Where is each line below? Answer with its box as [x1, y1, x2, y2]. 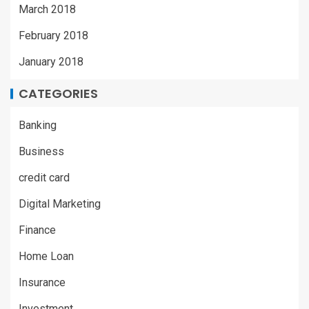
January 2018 [19, 55, 83, 69]
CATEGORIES [19, 85, 98, 103]
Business [19, 145, 64, 159]
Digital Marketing [19, 197, 101, 211]
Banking [19, 119, 57, 132]
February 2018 [19, 29, 88, 43]
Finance [19, 223, 56, 237]
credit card [19, 171, 70, 185]
